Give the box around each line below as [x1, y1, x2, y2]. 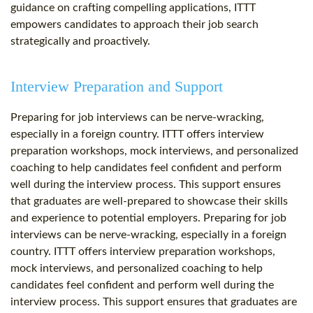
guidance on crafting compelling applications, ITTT [10, 2, 256, 14]
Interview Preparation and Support [10, 78, 223, 96]
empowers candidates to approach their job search [10, 19, 259, 31]
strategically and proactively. [10, 36, 150, 48]
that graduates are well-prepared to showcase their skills [10, 196, 288, 208]
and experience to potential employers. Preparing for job [10, 212, 286, 224]
